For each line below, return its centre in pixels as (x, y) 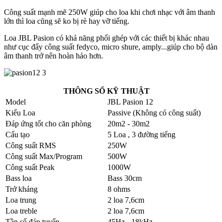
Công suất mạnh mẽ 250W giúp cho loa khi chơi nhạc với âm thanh (110, 12)
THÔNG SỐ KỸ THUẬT (106, 91)
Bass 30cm (125, 178)
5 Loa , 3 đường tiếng (141, 134)
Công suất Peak (30, 167)
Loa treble (21, 211)
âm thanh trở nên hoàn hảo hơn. (54, 55)
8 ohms (119, 189)
